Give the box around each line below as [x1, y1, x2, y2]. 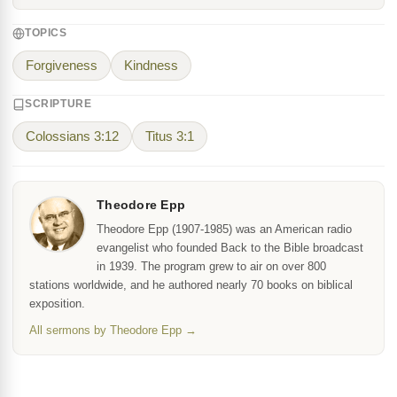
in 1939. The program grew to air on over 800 [97, 260, 326, 273]
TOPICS [25, 27, 67, 39]
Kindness [124, 58, 178, 73]
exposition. [29, 297, 85, 310]
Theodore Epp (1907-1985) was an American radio [97, 222, 352, 236]
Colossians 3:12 [26, 129, 119, 144]
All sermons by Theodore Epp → [29, 323, 197, 337]
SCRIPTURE [25, 97, 92, 110]
